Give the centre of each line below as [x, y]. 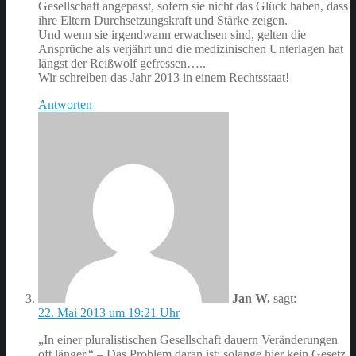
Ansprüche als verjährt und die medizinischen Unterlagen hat [191, 49]
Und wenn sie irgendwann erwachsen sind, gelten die [172, 35]
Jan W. [251, 299]
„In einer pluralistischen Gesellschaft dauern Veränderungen [188, 340]
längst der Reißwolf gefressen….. [122, 64]
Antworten [65, 105]
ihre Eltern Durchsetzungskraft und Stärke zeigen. [163, 21]
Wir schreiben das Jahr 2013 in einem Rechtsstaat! [164, 78]
